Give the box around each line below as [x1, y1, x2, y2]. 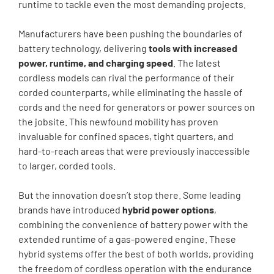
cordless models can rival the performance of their [18, 72, 234, 84]
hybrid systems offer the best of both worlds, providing [18, 248, 254, 260]
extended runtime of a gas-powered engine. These [18, 233, 236, 245]
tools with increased [149, 42, 237, 54]
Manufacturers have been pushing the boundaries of [18, 28, 243, 40]
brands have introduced [18, 204, 122, 216]
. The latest [173, 57, 221, 69]
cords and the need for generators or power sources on [18, 101, 255, 113]
